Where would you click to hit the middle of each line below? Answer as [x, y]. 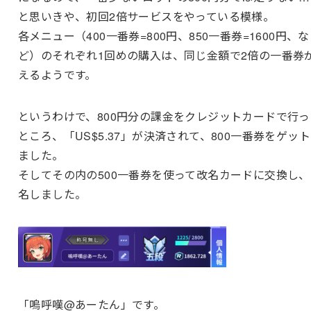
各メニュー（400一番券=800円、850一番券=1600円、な [163, 36]
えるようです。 [57, 75]
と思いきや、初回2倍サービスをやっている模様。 [146, 17]
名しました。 [52, 194]
